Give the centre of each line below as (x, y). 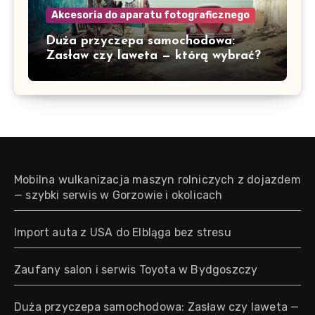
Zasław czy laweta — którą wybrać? (153, 56)
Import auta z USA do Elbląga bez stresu (123, 232)
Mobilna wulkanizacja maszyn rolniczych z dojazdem (157, 179)
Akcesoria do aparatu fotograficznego (150, 15)
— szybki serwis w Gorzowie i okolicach (118, 195)
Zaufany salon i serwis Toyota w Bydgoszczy (136, 269)
